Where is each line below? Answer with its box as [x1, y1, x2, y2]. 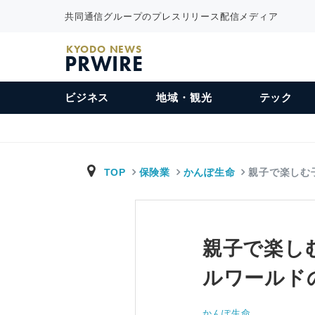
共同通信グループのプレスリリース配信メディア [65, 11, 278, 22]
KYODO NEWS [65, 42, 142, 56]
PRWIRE [65, 51, 143, 77]
